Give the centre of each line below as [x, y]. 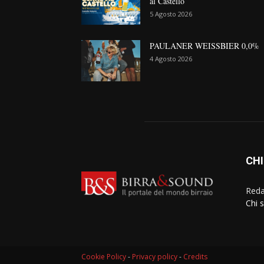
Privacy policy [155, 257]
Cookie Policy [104, 257]
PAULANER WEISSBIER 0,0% [204, 46]
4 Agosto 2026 [171, 59]
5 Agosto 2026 [171, 14]
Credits [195, 257]
